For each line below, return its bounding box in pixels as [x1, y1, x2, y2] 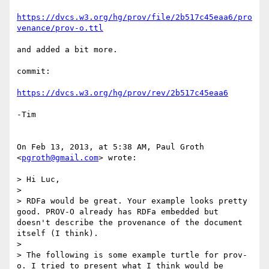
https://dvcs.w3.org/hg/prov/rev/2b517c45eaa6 [17, 88, 228, 98]
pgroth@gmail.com [22, 153, 98, 163]
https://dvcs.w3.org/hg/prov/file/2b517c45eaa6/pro [17, 13, 252, 22]
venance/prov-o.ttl [17, 23, 103, 33]
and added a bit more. [17, 45, 118, 55]
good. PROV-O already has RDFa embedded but [17, 207, 219, 217]
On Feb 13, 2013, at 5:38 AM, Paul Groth [17, 142, 204, 152]
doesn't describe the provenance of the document [17, 218, 243, 228]
